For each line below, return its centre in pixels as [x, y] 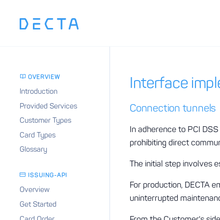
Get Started [38, 204]
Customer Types [45, 121]
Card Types [38, 135]
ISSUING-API [47, 176]
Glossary [33, 150]
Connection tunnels [173, 108]
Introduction [39, 91]
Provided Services [48, 106]
